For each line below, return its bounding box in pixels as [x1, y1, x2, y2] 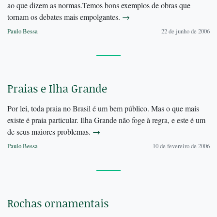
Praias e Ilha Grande [7, 81, 107, 96]
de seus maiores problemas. [7, 126, 93, 137]
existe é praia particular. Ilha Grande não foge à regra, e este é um [7, 115, 205, 125]
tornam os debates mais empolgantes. [7, 12, 122, 22]
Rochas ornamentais [7, 196, 108, 211]
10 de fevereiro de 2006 [153, 141, 210, 151]
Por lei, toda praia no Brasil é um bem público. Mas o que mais [7, 103, 199, 114]
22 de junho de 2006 [161, 27, 210, 36]
